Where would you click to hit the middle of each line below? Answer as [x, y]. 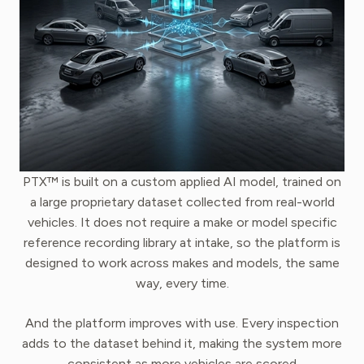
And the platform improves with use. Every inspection [182, 323]
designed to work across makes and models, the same [182, 263]
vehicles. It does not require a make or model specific [182, 223]
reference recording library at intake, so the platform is [182, 243]
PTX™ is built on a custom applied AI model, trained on [182, 182]
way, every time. [182, 284]
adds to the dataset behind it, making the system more [182, 344]
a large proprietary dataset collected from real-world [182, 202]
